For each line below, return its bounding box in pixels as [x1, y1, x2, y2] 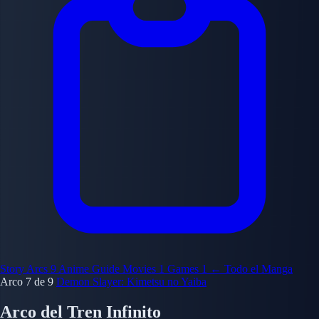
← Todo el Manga [210, 263, 293, 275]
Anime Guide [58, 263, 122, 275]
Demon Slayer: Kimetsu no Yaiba [56, 276, 206, 288]
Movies [122, 263, 159, 275]
